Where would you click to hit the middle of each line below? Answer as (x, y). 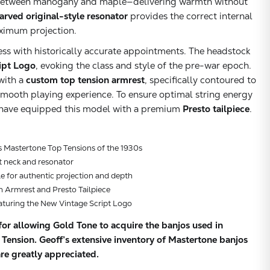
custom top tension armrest (85, 80)
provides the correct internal (190, 16)
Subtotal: (31, 249)
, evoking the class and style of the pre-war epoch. (143, 65)
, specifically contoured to (200, 80)
